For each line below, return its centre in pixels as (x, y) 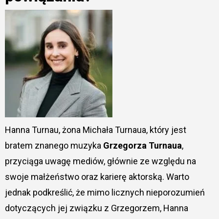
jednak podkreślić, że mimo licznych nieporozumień (105, 192)
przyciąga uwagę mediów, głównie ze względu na (100, 161)
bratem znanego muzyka (54, 145)
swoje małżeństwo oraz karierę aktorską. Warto (97, 176)
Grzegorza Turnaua (142, 145)
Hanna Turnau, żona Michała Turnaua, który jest (95, 130)
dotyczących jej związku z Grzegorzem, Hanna (96, 208)
